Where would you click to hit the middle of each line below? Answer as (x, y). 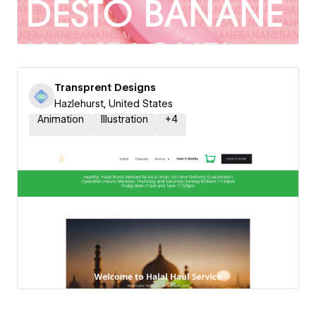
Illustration (124, 119)
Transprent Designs (105, 87)
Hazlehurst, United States (114, 104)
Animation (61, 119)
